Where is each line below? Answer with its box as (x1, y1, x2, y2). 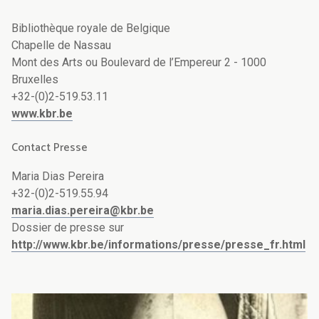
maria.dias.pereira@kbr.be (11, 204, 154, 218)
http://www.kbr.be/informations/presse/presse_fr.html (11, 238, 305, 252)
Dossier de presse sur (11, 221, 124, 235)
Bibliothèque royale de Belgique (11, 21, 170, 36)
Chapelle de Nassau (11, 38, 111, 53)
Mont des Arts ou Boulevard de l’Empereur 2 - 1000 (11, 56, 266, 70)
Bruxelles (11, 73, 58, 87)
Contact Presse (11, 138, 88, 158)
